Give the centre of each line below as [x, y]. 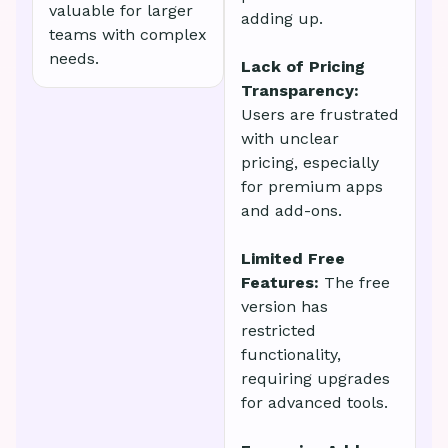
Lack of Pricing [303, 67]
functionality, [291, 355]
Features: [282, 283]
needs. [74, 59]
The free [357, 283]
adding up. [282, 19]
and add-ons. [291, 211]
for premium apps [312, 187]
